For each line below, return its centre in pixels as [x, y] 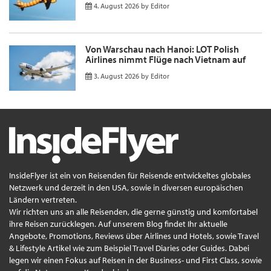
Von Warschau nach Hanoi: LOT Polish [162, 49]
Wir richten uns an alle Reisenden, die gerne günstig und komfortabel [133, 211]
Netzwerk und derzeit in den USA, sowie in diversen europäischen [126, 187]
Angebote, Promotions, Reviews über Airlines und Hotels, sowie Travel [134, 236]
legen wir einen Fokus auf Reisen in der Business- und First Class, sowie [135, 260]
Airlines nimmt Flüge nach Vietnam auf [165, 59]
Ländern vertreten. [43, 199]
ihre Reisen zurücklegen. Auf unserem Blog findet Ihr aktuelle [118, 224]
